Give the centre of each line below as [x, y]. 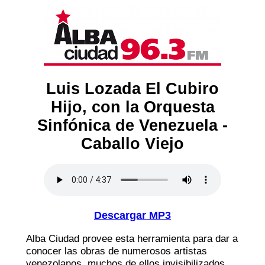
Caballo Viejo [132, 143]
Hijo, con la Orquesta [132, 107]
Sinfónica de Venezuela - [132, 125]
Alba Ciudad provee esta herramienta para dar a [132, 238]
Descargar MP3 [132, 215]
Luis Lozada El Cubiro [132, 88]
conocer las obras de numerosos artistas [117, 251]
